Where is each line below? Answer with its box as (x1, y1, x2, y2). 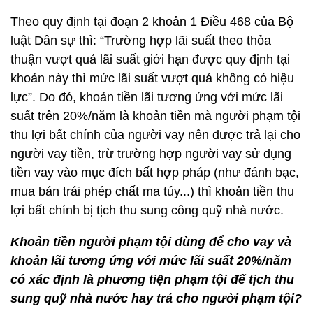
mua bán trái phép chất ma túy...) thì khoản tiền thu (10, 184, 294, 198)
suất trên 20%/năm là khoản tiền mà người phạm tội (10, 109, 300, 123)
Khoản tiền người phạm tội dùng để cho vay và (10, 235, 291, 249)
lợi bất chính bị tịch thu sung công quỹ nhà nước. (10, 203, 284, 217)
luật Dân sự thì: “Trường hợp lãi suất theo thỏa (10, 34, 271, 48)
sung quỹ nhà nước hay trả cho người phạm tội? (10, 291, 302, 305)
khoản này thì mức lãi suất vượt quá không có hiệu (10, 71, 294, 85)
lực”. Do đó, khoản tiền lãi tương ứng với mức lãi (10, 90, 283, 104)
